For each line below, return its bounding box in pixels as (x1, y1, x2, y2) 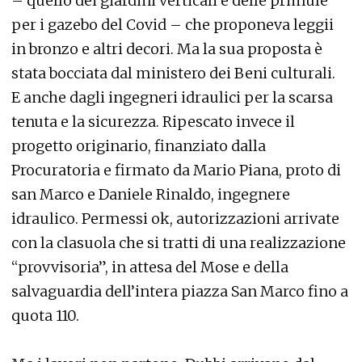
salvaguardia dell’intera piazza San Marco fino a (11, 282, 348, 301)
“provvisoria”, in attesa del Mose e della (11, 258, 288, 276)
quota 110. (11, 306, 79, 325)
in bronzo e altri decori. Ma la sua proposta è (11, 40, 322, 58)
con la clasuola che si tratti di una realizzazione (11, 234, 346, 252)
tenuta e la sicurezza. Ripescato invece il (11, 112, 295, 131)
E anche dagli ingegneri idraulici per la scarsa (11, 88, 333, 107)
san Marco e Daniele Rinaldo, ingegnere (11, 185, 290, 204)
